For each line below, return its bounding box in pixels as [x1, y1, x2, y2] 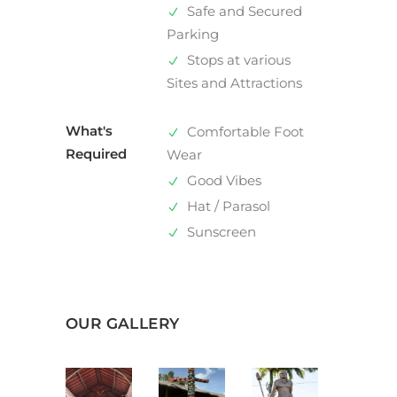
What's [66, 122, 113, 140]
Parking [167, 26, 219, 43]
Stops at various [183, 51, 291, 69]
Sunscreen [183, 223, 256, 241]
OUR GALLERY [66, 315, 180, 333]
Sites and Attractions [167, 74, 302, 92]
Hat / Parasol [183, 198, 270, 215]
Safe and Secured [183, 3, 302, 20]
